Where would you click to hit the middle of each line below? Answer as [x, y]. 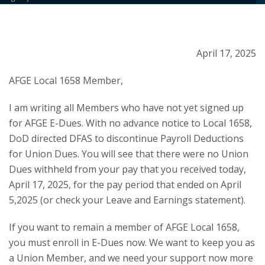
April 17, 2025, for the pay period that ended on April [125, 185]
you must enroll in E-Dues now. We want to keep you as [132, 243]
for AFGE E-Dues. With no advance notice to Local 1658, [130, 123]
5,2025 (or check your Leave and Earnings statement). [127, 200]
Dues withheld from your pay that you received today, [127, 169]
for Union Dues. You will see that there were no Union [129, 154]
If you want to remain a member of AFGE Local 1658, [124, 227]
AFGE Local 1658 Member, [66, 80]
